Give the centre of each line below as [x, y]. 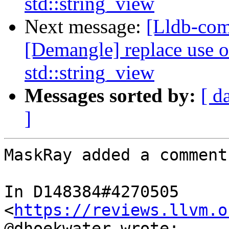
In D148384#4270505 [91, 192]
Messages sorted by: [110, 96]
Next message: [85, 27]
